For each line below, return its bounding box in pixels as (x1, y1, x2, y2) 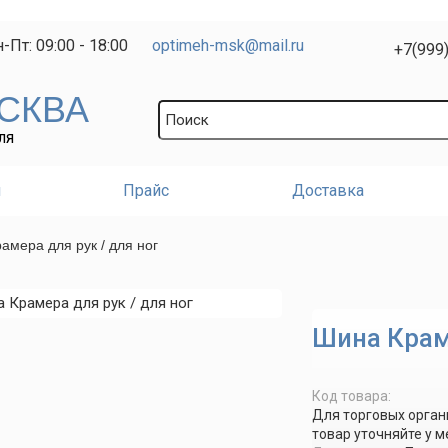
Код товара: (312, 388, 392, 404)
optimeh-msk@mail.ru (152, 36, 304, 55)
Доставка (291, 181, 364, 200)
